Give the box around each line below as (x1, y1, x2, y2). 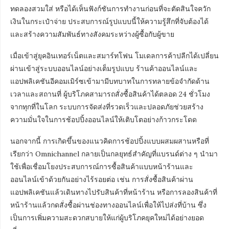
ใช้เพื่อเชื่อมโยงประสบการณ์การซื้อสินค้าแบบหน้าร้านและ (10, 162, 193, 171)
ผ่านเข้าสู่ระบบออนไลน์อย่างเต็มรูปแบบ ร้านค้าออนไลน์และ (10, 64, 198, 73)
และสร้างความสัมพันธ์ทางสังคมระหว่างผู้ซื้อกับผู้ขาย (10, 30, 174, 39)
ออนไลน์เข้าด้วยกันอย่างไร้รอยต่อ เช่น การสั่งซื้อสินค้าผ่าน (10, 175, 193, 184)
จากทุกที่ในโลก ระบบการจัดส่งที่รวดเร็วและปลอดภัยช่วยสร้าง (10, 102, 203, 111)
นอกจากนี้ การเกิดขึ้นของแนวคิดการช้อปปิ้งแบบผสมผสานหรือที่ (10, 136, 209, 146)
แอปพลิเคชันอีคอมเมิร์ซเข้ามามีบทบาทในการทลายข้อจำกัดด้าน (10, 77, 210, 86)
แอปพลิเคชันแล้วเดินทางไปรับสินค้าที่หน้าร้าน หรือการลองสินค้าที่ (10, 188, 217, 197)
